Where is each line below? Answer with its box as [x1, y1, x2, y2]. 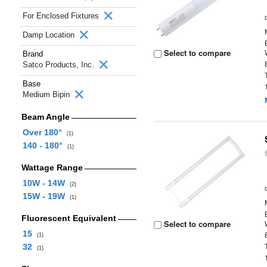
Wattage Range [21, 163, 83, 172]
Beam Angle [21, 112, 70, 122]
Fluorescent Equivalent [21, 213, 116, 223]
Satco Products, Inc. [23, 60, 97, 69]
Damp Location [23, 30, 77, 39]
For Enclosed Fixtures [23, 11, 101, 20]
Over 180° [22, 128, 67, 137]
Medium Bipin [23, 90, 72, 99]
